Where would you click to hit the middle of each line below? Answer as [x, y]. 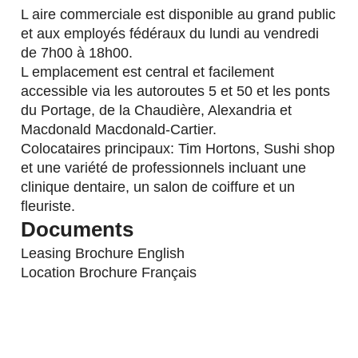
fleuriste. [48, 207]
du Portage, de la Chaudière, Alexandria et [157, 111]
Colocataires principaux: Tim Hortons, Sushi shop [178, 149]
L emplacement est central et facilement [148, 72]
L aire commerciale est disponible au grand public [179, 15]
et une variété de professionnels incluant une [164, 168]
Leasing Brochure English [103, 254]
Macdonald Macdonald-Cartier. [119, 130]
